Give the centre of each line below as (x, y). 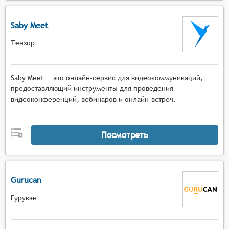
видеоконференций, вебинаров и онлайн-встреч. (93, 99)
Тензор (23, 43)
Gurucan (26, 180)
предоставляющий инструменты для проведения (92, 88)
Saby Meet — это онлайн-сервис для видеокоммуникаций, (107, 78)
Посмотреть (124, 135)
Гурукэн (24, 198)
